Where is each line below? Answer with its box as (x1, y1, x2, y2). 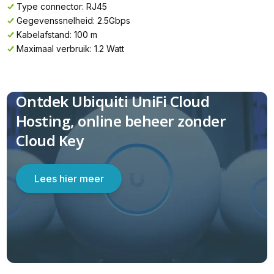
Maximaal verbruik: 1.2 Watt (16, 43, 124, 54)
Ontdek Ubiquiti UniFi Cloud (15, 91, 210, 112)
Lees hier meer (34, 172, 104, 185)
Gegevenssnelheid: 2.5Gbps (16, 15, 130, 26)
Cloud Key (15, 130, 84, 151)
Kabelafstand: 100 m (16, 29, 97, 40)
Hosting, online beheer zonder (15, 111, 226, 131)
